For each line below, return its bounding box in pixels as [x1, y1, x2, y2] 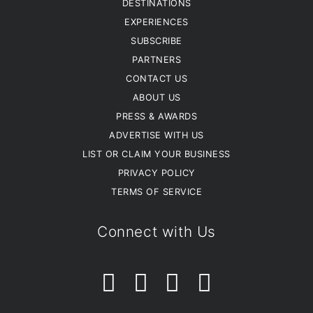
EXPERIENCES [124, 17, 189, 28]
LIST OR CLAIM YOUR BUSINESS [82, 149, 231, 160]
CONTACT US [126, 73, 187, 85]
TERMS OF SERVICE [111, 187, 202, 198]
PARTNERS [132, 54, 181, 66]
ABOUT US [132, 92, 181, 103]
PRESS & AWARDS [116, 111, 197, 122]
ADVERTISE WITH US [109, 130, 204, 141]
